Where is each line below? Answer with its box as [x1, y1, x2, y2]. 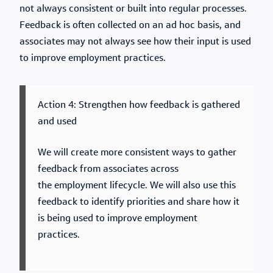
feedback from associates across [38, 165, 179, 174]
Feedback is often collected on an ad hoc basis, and [19, 21, 241, 30]
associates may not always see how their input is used [19, 37, 251, 47]
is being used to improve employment [38, 214, 197, 224]
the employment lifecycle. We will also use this [38, 181, 236, 191]
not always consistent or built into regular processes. [19, 4, 247, 14]
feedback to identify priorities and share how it [38, 197, 239, 207]
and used [38, 117, 77, 127]
